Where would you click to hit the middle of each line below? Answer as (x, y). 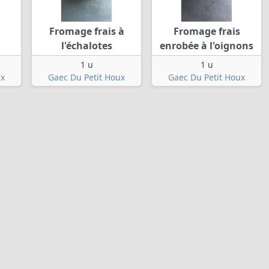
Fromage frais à (86, 32)
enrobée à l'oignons (207, 46)
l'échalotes (86, 46)
